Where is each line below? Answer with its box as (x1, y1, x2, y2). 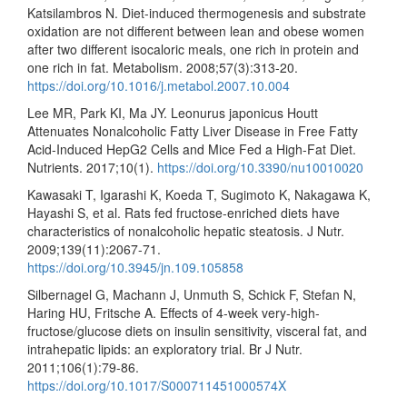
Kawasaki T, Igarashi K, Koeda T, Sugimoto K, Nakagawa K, (27, 185, 371, 203)
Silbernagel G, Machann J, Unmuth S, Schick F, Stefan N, (27, 285, 356, 303)
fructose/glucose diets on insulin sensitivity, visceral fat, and (27, 322, 367, 340)
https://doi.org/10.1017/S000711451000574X (27, 376, 286, 394)
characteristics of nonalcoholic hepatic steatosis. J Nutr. (27, 222, 344, 240)
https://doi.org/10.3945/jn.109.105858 (27, 258, 243, 276)
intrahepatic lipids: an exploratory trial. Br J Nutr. (27, 340, 303, 358)
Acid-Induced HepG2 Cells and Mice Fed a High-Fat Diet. (27, 140, 356, 158)
